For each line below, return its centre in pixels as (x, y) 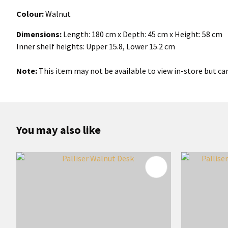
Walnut (58, 14)
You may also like (59, 130)
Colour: (31, 14)
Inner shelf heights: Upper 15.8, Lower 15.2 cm (96, 46)
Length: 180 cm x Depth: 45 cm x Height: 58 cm (142, 34)
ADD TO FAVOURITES (67, 167)
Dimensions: (39, 34)
